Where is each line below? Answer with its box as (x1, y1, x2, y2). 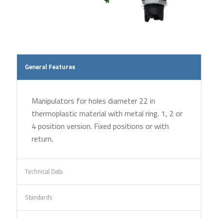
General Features (24, 62, 75, 72)
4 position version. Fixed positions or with (31, 120, 169, 132)
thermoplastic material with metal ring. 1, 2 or (31, 107, 182, 119)
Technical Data (24, 166, 63, 177)
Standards (24, 192, 53, 202)
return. (31, 132, 53, 145)
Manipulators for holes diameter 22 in (31, 94, 155, 107)
